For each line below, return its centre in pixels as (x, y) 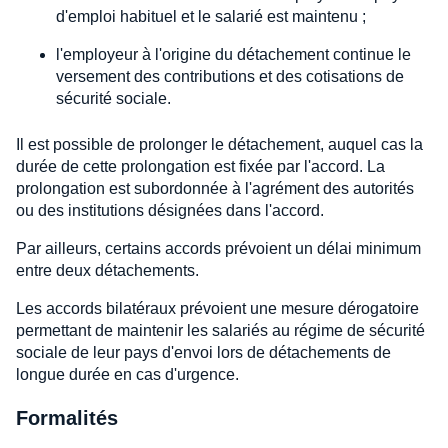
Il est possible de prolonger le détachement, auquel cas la (219, 145)
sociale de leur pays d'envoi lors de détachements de (203, 353)
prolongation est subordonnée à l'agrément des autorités (215, 189)
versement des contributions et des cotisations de (230, 77)
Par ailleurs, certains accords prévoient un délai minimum (218, 249)
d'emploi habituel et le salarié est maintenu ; (211, 17)
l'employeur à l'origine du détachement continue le (233, 55)
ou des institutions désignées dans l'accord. (170, 211)
